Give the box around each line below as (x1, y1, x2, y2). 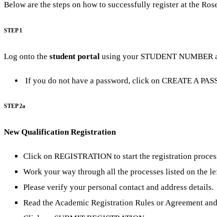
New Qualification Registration (4, 127, 116, 137)
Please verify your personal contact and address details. (23, 182, 214, 192)
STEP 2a (4, 103, 25, 110)
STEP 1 (4, 28, 22, 34)
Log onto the (4, 52, 49, 62)
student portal (49, 52, 102, 62)
